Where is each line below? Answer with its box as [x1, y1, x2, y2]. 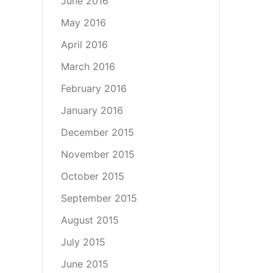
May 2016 [60, 16, 106, 29]
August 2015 [60, 214, 119, 226]
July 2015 [60, 236, 105, 248]
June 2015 [60, 258, 108, 270]
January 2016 [60, 104, 123, 116]
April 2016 [60, 38, 108, 51]
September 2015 [60, 192, 137, 204]
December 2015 [60, 126, 134, 138]
